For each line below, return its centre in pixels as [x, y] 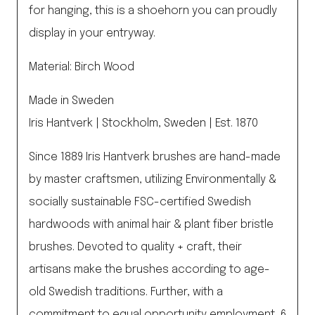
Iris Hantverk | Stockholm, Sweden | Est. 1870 [143, 124]
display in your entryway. [92, 34]
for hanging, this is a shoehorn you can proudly [153, 11]
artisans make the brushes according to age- [149, 270]
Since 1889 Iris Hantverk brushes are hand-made [155, 157]
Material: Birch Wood [82, 67]
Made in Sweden [71, 101]
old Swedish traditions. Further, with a [126, 292]
